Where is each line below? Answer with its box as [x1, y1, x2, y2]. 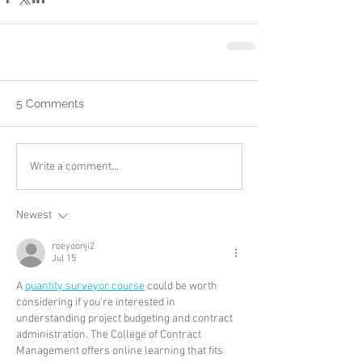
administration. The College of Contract [16, 328, 204, 343]
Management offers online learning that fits [16, 344, 225, 359]
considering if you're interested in [16, 296, 178, 310]
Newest [16, 208, 52, 223]
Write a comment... [30, 159, 119, 174]
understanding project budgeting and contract [16, 312, 235, 326]
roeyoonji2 [52, 241, 95, 253]
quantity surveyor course [25, 280, 145, 294]
